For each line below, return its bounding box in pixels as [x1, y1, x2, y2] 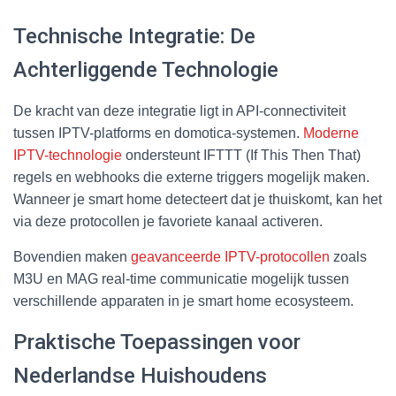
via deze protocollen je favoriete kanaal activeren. [13, 213, 323, 229]
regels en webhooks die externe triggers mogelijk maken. [13, 169, 369, 185]
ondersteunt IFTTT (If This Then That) [122, 147, 361, 163]
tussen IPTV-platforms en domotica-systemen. [13, 125, 303, 141]
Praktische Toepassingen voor [13, 329, 301, 354]
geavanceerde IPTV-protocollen [131, 248, 330, 264]
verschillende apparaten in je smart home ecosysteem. [13, 293, 354, 308]
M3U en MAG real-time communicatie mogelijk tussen [13, 270, 349, 286]
